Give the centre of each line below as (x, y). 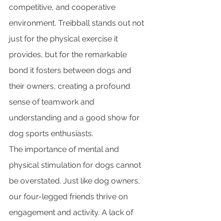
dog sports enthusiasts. (51, 134)
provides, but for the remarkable (69, 55)
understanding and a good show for (75, 118)
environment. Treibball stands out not (77, 23)
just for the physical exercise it (64, 39)
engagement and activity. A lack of (72, 213)
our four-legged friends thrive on (69, 197)
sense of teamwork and (53, 102)
